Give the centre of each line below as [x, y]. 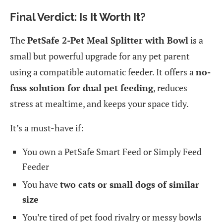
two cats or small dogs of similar [130, 184]
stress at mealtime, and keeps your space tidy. [99, 103]
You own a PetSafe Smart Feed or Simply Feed [112, 151]
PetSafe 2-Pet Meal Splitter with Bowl [108, 40]
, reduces [170, 87]
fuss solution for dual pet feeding [82, 87]
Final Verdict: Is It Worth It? [78, 17]
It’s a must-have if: [47, 128]
